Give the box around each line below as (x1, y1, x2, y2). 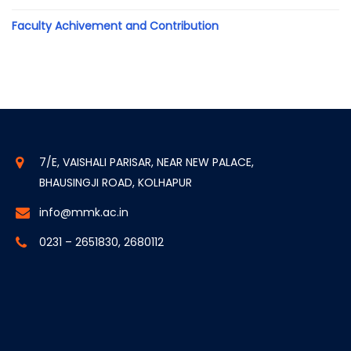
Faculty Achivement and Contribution (12, 18, 219, 34)
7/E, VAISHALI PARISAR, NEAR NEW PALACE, (39, 154, 254, 171)
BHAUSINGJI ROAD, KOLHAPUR (39, 175, 192, 191)
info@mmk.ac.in (39, 204, 128, 221)
